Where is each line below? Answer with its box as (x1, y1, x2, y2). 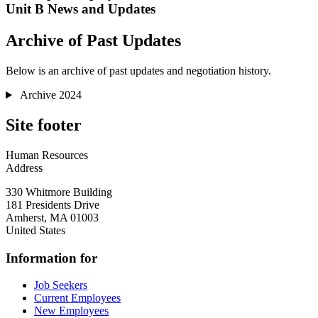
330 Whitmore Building (6, 185, 112, 198)
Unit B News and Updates (6, 1, 155, 17)
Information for (6, 250, 97, 265)
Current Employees (34, 292, 121, 305)
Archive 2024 (17, 89, 82, 102)
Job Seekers (34, 279, 87, 292)
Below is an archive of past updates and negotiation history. (6, 65, 271, 77)
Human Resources (6, 148, 88, 161)
